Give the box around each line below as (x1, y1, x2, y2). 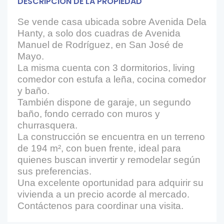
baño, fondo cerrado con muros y (17, 108, 160, 119)
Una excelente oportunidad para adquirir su (17, 177, 203, 188)
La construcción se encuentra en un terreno (17, 131, 205, 142)
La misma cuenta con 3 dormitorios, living (17, 62, 195, 73)
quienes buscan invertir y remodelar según (17, 154, 200, 165)
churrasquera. (17, 119, 77, 130)
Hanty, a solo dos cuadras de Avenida (17, 27, 180, 38)
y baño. (17, 85, 49, 96)
